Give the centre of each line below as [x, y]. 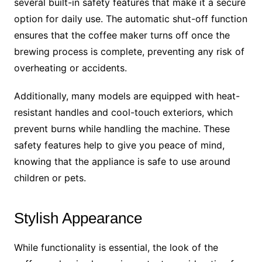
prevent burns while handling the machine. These [122, 129]
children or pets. [50, 178]
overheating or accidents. [70, 68]
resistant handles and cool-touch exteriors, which [123, 113]
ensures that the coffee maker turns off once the [122, 35]
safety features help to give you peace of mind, [119, 145]
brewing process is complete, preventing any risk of [129, 52]
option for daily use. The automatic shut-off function [130, 19]
